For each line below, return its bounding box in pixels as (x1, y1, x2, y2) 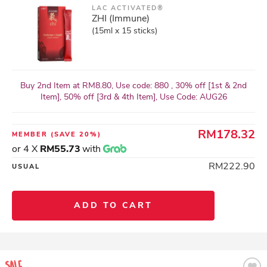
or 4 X (12, 142, 40, 156)
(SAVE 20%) (51, 130, 101, 139)
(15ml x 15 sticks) (92, 25, 157, 36)
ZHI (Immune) (92, 12, 150, 25)
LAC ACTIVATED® (92, 4, 164, 13)
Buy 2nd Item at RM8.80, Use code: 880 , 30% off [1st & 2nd (20, 80, 247, 91)
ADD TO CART (74, 200, 153, 211)
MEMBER (12, 130, 51, 139)
